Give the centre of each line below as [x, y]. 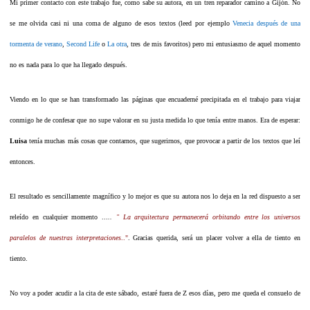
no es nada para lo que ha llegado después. [69, 64]
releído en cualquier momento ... [59, 217]
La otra [117, 44]
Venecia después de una [267, 23]
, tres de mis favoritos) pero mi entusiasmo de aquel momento [214, 44]
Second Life [83, 44]
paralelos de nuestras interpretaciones [65, 237]
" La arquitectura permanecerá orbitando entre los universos [208, 217]
